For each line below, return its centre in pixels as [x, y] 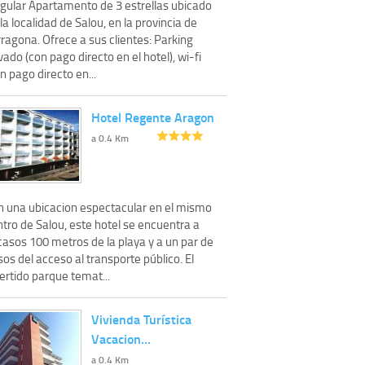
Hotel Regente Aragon [153, 117]
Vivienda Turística [141, 319]
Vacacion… [121, 338]
